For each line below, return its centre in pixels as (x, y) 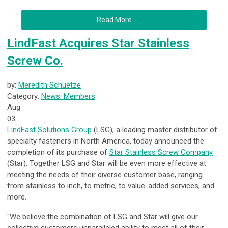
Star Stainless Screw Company (161, 152)
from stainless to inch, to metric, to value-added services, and (111, 186)
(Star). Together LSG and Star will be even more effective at (107, 164)
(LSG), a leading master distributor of (154, 130)
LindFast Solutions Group (49, 130)
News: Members (68, 96)
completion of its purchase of (58, 152)
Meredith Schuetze (50, 85)
